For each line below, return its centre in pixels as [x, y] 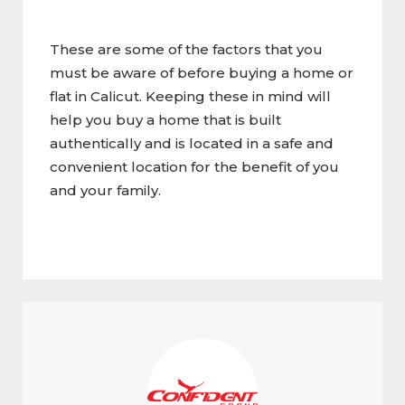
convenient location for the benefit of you [194, 166]
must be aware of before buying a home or [202, 72]
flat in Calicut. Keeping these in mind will [190, 96]
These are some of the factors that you [186, 49]
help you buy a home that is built [165, 119]
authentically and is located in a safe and [192, 143]
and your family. [105, 190]
